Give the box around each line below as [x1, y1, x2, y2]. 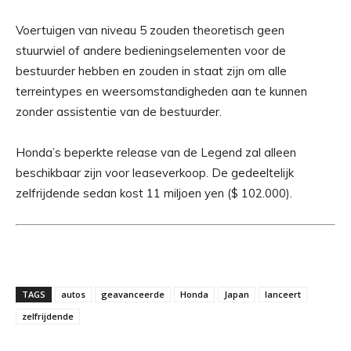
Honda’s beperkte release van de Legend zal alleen [16, 145, 296, 161]
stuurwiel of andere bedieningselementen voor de [16, 43, 286, 59]
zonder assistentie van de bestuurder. [16, 104, 222, 120]
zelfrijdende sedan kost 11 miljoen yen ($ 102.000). [16, 186, 292, 201]
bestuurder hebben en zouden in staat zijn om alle [16, 63, 287, 79]
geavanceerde [101, 288, 165, 301]
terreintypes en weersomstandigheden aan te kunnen [16, 84, 307, 100]
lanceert [265, 288, 301, 301]
